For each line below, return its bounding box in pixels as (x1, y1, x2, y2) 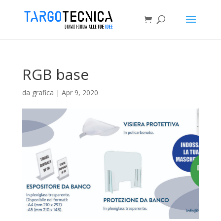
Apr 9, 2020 (61, 88, 98, 97)
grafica (32, 88, 54, 97)
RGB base (22, 64, 89, 84)
